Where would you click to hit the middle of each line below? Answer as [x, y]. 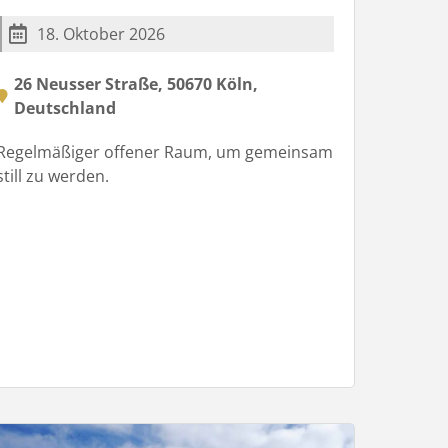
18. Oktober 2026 [100, 33]
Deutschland [64, 107]
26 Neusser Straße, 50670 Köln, [135, 83]
